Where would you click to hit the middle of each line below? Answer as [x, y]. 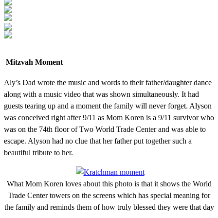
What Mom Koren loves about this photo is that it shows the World [109, 183]
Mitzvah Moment [33, 62]
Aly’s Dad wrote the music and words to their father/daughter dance [108, 82]
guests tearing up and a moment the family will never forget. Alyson [108, 106]
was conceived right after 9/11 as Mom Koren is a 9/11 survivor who [109, 117]
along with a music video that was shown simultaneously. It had [101, 94]
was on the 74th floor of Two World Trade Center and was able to [105, 129]
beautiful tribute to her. [38, 152]
